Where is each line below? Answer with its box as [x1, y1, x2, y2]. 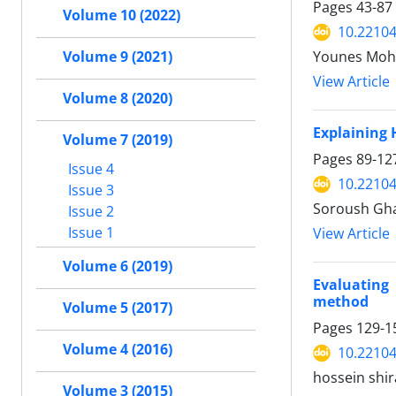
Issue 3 [65, 179, 114, 200]
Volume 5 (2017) [63, 298, 172, 317]
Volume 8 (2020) [63, 88, 172, 108]
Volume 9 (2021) [63, 47, 172, 66]
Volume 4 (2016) [63, 339, 172, 359]
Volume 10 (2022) [63, 5, 180, 25]
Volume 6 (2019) [63, 256, 172, 276]
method [313, 292, 369, 312]
